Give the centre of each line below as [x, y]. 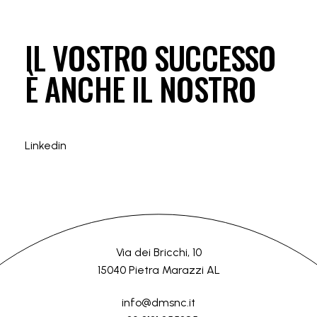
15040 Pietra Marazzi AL [158, 270]
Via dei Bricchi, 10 [158, 252]
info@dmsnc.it [158, 302]
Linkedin [46, 146]
